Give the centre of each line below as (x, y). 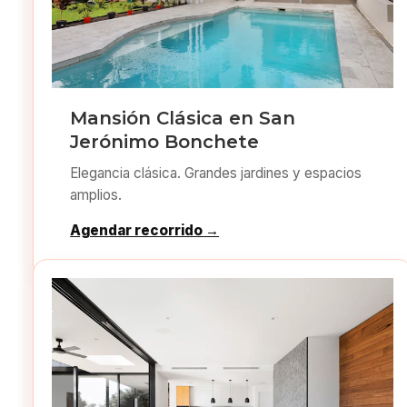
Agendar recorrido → (145, 231)
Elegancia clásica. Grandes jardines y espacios (216, 174)
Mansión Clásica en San (183, 119)
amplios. (96, 195)
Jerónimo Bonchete (165, 142)
